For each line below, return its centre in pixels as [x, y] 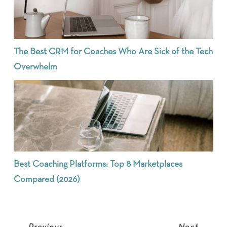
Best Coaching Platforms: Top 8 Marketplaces [98, 165]
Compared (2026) [47, 180]
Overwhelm [36, 67]
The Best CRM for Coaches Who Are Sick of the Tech [113, 52]
